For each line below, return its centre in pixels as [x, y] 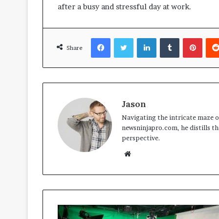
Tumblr [190, 38]
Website [144, 153]
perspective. [141, 138]
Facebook [125, 38]
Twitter [145, 38]
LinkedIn [169, 38]
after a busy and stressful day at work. [124, 7]
